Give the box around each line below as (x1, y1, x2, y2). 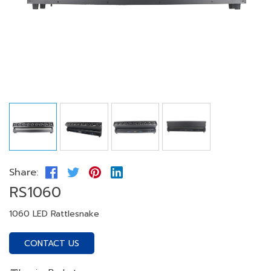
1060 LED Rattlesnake (9, 207, 99, 221)
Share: (9, 165, 38, 180)
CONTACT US (24, 237, 79, 250)
